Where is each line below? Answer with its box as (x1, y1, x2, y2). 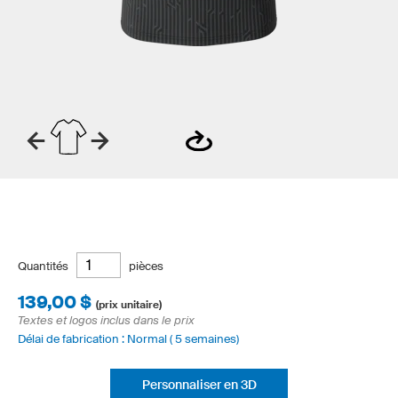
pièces (129, 259, 163, 273)
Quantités (18, 259, 68, 273)
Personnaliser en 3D (141, 378, 257, 392)
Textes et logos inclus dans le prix (18, 314, 195, 327)
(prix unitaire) (96, 298, 162, 310)
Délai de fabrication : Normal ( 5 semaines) (18, 332, 239, 346)
